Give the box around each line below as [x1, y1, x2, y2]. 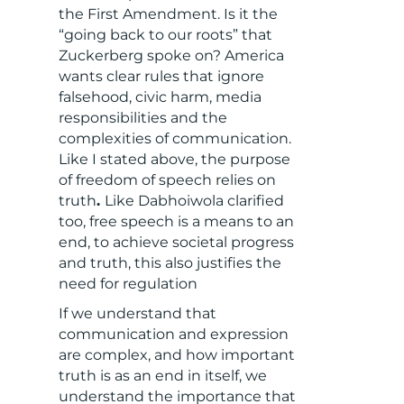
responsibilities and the [58, 109, 227, 127]
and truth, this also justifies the [58, 254, 281, 272]
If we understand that [58, 305, 216, 323]
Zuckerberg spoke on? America [58, 47, 284, 65]
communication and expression [58, 326, 289, 344]
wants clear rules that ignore [58, 68, 264, 86]
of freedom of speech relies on [58, 171, 276, 189]
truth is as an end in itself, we [58, 367, 267, 385]
